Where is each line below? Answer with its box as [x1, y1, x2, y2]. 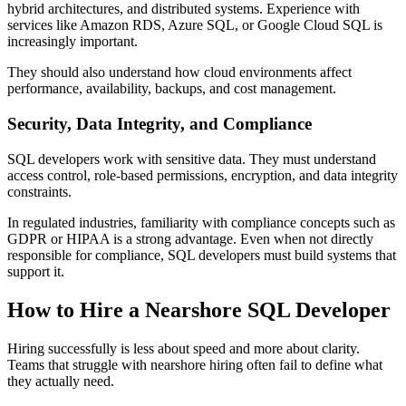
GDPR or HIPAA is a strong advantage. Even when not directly [7, 230, 373, 246]
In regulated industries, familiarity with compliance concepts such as [7, 214, 395, 230]
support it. [7, 263, 64, 279]
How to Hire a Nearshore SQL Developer [7, 297, 391, 322]
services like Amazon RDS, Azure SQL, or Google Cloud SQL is [7, 17, 382, 34]
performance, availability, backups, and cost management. [7, 81, 336, 97]
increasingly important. [7, 34, 138, 50]
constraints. [7, 183, 72, 199]
